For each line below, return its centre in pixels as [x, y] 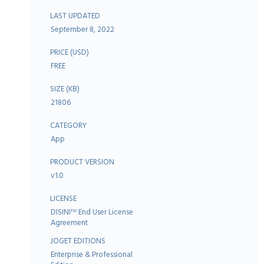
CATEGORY [68, 125]
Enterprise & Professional [92, 254]
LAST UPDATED [75, 16]
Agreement [69, 222]
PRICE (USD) [70, 52]
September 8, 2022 [82, 29]
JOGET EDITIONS [78, 241]
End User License [105, 212]
